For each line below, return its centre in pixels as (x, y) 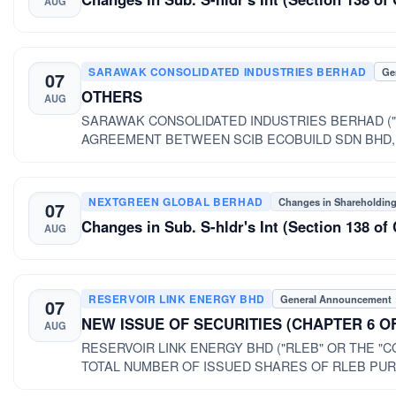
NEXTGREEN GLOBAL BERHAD (176, 201)
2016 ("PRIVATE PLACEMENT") (174, 384)
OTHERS (112, 96)
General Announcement (336, 298)
